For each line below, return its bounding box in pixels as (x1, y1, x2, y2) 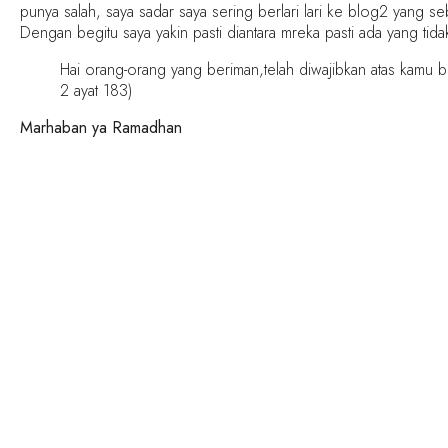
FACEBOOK (65, 354, 159, 379)
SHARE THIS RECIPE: (37, 311, 216, 336)
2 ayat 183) (60, 78, 132, 102)
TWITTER (224, 354, 304, 379)
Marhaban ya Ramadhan (20, 115, 182, 139)
